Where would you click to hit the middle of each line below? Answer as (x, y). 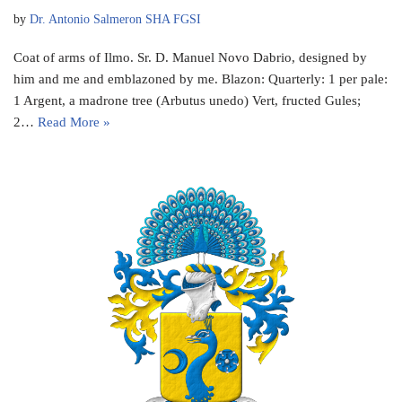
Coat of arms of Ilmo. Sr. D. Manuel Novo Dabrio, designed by (190, 58)
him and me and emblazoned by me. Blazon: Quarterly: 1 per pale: (201, 79)
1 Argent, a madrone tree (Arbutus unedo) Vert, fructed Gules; (187, 101)
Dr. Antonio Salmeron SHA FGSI (115, 20)
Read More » (74, 122)
